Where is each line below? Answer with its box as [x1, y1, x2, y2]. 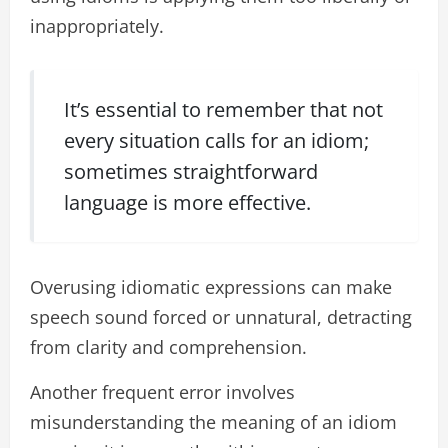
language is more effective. [63, 189, 311, 217]
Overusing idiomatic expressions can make [30, 274, 392, 299]
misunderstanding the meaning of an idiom [30, 409, 397, 434]
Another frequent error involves [30, 379, 295, 404]
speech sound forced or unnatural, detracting [30, 304, 412, 329]
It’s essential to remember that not [63, 96, 383, 124]
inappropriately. [30, 13, 164, 38]
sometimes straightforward [63, 158, 318, 186]
